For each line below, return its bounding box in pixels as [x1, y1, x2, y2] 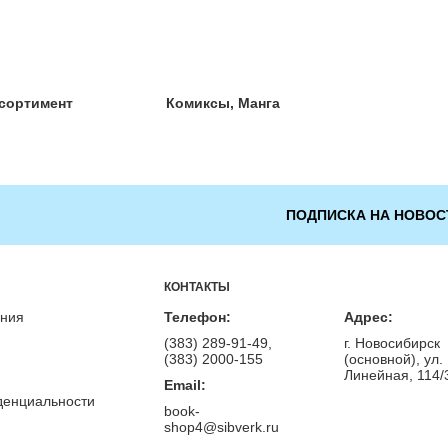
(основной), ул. [343, 351, 443, 367]
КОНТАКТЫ [163, 280, 230, 294]
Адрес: [343, 309, 393, 325]
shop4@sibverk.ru [163, 419, 279, 435]
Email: [163, 377, 206, 393]
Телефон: [163, 309, 231, 325]
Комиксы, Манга [166, 95, 281, 111]
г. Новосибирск [343, 335, 440, 351]
